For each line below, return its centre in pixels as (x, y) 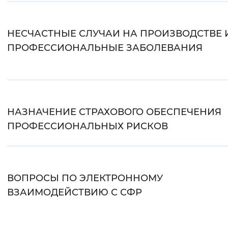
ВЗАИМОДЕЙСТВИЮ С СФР (75, 193)
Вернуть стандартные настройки (132, 12)
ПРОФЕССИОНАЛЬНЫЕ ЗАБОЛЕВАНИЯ (105, 48)
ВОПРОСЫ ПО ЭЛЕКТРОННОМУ (85, 178)
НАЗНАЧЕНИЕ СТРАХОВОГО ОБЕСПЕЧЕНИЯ (114, 112)
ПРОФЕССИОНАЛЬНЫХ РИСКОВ (88, 126)
